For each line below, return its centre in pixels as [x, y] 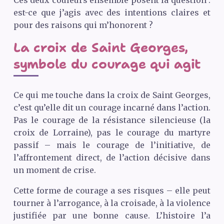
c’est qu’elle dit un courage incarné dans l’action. [112, 107]
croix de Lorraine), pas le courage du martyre [112, 132]
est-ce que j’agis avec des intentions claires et [112, 12]
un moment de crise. [54, 170]
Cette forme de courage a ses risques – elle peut [112, 190]
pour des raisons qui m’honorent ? [83, 25]
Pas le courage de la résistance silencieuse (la [112, 120]
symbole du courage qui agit [107, 64]
